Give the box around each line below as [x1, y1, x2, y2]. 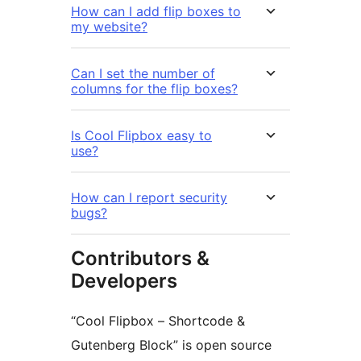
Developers [71, 269, 177, 293]
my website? [71, 19, 147, 35]
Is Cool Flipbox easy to [71, 127, 212, 144]
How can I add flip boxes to [71, 3, 241, 20]
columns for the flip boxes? [71, 81, 238, 98]
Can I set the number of [71, 65, 215, 82]
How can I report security [71, 189, 227, 206]
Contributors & [71, 247, 210, 271]
